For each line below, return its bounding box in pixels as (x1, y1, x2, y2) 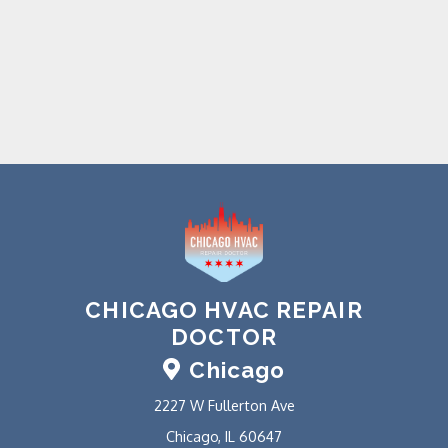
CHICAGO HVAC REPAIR (85, 296, 363, 323)
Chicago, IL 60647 (166, 427, 282, 446)
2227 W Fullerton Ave (153, 396, 295, 415)
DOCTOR (171, 323, 277, 350)
